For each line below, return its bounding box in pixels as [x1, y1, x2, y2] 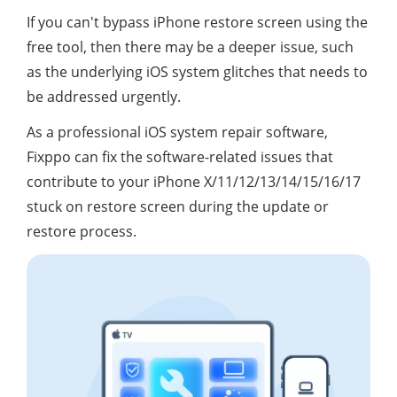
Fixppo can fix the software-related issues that [27, 146, 333, 167]
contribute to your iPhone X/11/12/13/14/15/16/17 [27, 171, 361, 191]
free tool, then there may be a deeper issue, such [27, 36, 354, 57]
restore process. [27, 221, 136, 241]
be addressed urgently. [27, 86, 181, 106]
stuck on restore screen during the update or [27, 196, 329, 216]
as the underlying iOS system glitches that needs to [27, 61, 368, 82]
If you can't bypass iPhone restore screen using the [27, 12, 368, 32]
